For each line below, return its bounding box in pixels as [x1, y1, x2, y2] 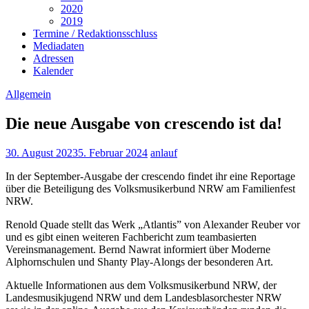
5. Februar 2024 [78, 146, 148, 159]
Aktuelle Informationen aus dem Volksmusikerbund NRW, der [6, 279, 277, 291]
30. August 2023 [6, 146, 78, 159]
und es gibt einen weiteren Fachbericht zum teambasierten [6, 230, 257, 243]
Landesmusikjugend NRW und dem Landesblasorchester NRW [6, 291, 281, 303]
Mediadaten [33, 40, 84, 52]
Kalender [33, 65, 73, 77]
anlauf [150, 146, 177, 159]
